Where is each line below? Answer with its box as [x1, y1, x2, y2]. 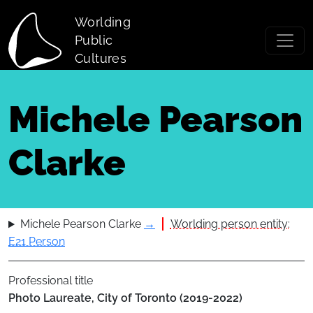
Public [75, 33, 113, 48]
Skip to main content [5, 1, 110, 15]
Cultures [75, 51, 126, 66]
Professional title [8, 274, 93, 288]
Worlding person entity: [170, 217, 290, 231]
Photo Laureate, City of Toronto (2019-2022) [8, 291, 242, 305]
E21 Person [8, 235, 65, 249]
